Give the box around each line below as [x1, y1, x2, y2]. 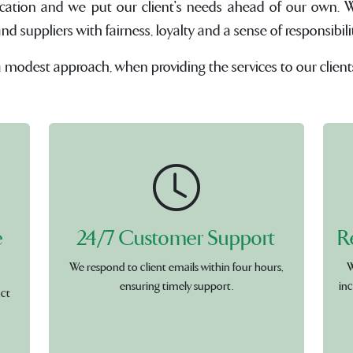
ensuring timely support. [119, 279, 233, 294]
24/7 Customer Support [77, 226, 276, 251]
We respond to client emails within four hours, [69, 260, 283, 275]
